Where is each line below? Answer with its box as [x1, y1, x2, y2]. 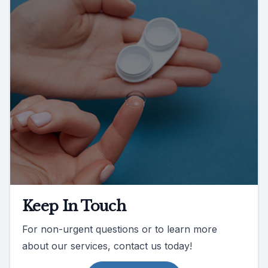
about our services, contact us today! [22, 239, 192, 252]
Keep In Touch [22, 197, 126, 215]
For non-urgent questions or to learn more [22, 223, 217, 235]
